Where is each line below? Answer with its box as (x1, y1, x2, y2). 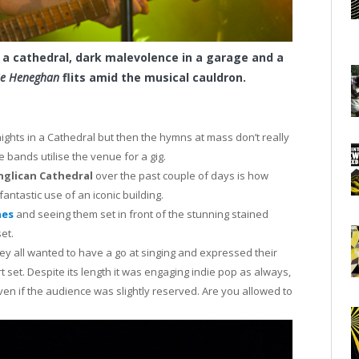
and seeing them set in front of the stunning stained (14, 206, 268, 221)
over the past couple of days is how (93, 167, 268, 183)
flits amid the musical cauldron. (59, 69, 246, 85)
